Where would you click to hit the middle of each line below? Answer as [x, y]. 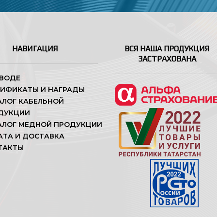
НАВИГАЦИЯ [35, 49]
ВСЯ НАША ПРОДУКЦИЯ [167, 49]
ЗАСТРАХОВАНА [167, 59]
